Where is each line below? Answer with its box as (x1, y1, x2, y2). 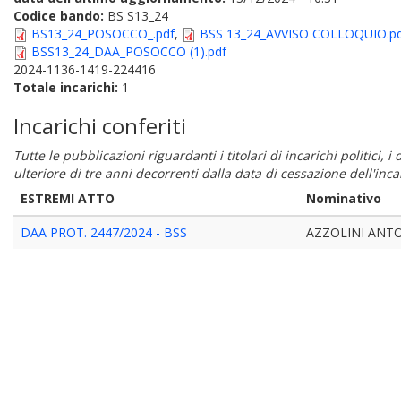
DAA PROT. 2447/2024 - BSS (21, 224, 187, 241)
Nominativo (306, 190, 381, 207)
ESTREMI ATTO (21, 190, 115, 207)
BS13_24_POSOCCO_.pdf (31, 25, 175, 42)
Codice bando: (13, 7, 107, 24)
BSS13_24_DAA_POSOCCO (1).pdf (31, 43, 226, 60)
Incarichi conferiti (13, 111, 186, 141)
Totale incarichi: (13, 79, 122, 96)
